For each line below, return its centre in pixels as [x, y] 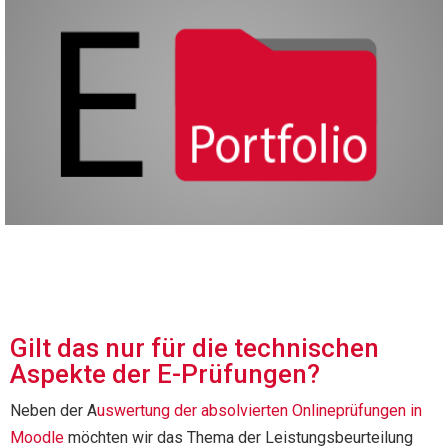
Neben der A [53, 411]
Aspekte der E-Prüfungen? [165, 374]
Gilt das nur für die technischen [194, 348]
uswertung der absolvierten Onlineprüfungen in [259, 411]
